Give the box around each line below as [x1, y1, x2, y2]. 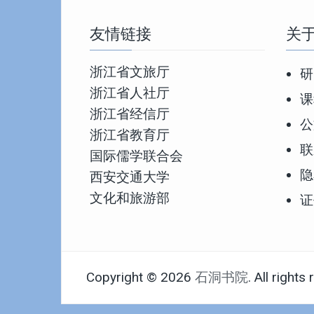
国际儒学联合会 [90, 147, 183, 164]
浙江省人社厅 [90, 84, 170, 101]
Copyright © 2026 [86, 268, 195, 285]
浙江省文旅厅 [90, 63, 170, 80]
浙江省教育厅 [90, 126, 170, 143]
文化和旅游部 [90, 189, 170, 206]
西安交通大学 [90, 168, 170, 185]
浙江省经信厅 [90, 105, 170, 122]
